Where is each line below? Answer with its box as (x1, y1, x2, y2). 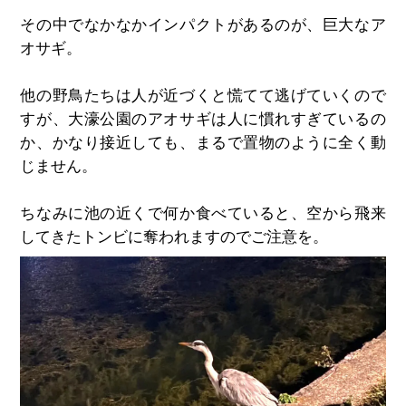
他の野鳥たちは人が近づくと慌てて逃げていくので (20, 86, 386, 104)
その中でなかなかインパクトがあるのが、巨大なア (20, 15, 386, 34)
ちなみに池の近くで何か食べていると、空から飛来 (20, 204, 386, 222)
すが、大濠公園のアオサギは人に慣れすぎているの (20, 110, 386, 128)
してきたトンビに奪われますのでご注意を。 (20, 227, 329, 246)
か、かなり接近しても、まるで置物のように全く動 (20, 133, 386, 151)
